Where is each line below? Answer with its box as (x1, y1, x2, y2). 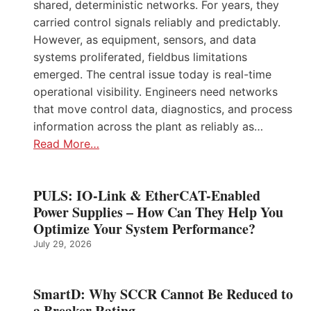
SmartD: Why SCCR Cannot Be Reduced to (33, 284, 293, 305)
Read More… (33, 137, 99, 151)
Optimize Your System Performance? (33, 219, 255, 239)
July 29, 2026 (33, 239, 92, 250)
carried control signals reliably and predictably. (33, 15, 280, 30)
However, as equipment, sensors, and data (33, 33, 256, 47)
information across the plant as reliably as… (33, 119, 263, 134)
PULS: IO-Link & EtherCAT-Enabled (33, 185, 260, 206)
